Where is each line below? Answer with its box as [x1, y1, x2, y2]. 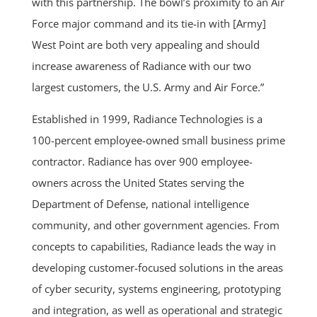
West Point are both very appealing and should [31, 38, 260, 52]
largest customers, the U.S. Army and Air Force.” [31, 80, 264, 95]
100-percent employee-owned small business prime [31, 133, 285, 148]
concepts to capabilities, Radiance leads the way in [31, 239, 276, 254]
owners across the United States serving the [31, 175, 244, 190]
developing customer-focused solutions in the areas [31, 260, 283, 275]
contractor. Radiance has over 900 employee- [31, 154, 253, 169]
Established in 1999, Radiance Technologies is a [31, 112, 263, 127]
